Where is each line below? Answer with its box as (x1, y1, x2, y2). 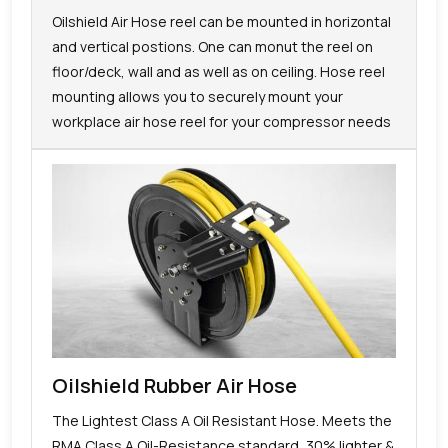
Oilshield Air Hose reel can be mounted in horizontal (52, 11, 391, 31)
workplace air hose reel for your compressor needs (52, 111, 391, 131)
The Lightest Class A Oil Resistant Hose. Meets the (52, 410, 392, 430)
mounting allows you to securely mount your (52, 86, 343, 106)
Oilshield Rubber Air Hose (52, 371, 297, 399)
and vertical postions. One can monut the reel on (52, 36, 373, 56)
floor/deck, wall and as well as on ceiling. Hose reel (52, 61, 385, 81)
